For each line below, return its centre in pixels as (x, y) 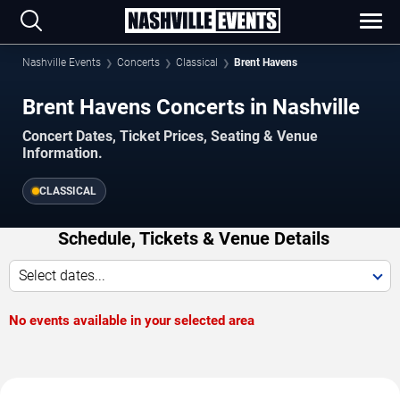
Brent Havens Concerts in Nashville (191, 107)
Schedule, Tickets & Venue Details (193, 238)
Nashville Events (62, 62)
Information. (62, 153)
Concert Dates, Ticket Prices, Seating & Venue (170, 136)
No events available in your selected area (132, 320)
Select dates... (62, 275)
